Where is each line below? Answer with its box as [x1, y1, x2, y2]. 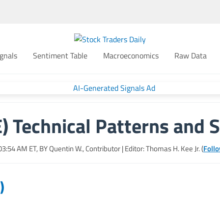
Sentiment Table [32, 50, 87, 61]
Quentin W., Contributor [49, 143, 120, 154]
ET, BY [27, 143, 49, 154]
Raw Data [174, 50, 207, 61]
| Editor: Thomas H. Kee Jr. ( [120, 143, 203, 154]
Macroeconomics [103, 50, 159, 61]
